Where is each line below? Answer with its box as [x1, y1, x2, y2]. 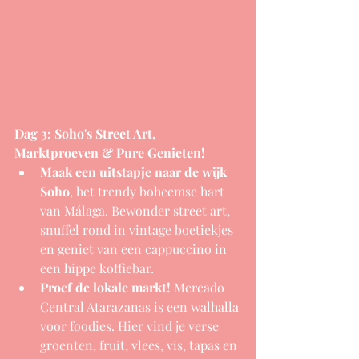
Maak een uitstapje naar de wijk [40, 163, 230, 180]
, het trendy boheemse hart [70, 182, 228, 200]
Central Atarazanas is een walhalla [40, 297, 242, 315]
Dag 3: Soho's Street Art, [14, 124, 159, 142]
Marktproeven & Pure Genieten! [14, 143, 205, 161]
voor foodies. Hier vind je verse [40, 317, 222, 334]
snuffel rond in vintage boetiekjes [40, 220, 236, 238]
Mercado [174, 278, 228, 296]
